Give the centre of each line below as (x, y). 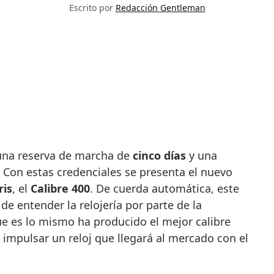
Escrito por (92, 8)
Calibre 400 (60, 189)
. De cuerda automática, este (164, 189)
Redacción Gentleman (160, 8)
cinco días (159, 156)
